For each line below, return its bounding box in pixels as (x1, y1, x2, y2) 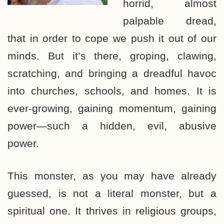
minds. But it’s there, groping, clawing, (7, 50, 216, 61)
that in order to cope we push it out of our (7, 32, 216, 44)
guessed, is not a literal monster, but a (7, 187, 216, 199)
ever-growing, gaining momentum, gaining (7, 102, 216, 114)
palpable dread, (123, 15, 216, 26)
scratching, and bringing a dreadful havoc (7, 67, 216, 79)
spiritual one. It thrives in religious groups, (7, 205, 216, 216)
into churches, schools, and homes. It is (7, 85, 216, 96)
